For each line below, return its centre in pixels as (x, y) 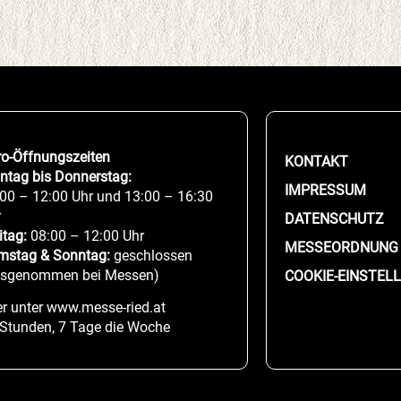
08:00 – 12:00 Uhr (86, 236)
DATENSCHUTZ (334, 219)
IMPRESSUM (325, 190)
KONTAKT (316, 162)
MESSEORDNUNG (341, 247)
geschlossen (152, 256)
